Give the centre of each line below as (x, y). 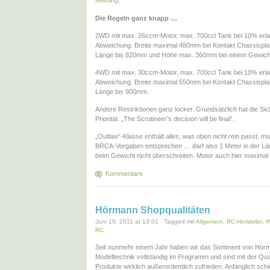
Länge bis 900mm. (122, 92)
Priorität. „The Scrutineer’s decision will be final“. (165, 119)
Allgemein (209, 221)
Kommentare (124, 173)
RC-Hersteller (244, 221)
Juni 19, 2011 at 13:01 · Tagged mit (146, 221)
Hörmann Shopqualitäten (153, 210)
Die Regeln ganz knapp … (136, 18)
